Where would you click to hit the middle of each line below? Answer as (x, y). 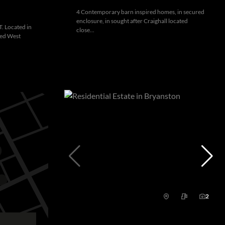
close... (85, 30)
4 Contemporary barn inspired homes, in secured (140, 12)
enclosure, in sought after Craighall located (132, 21)
